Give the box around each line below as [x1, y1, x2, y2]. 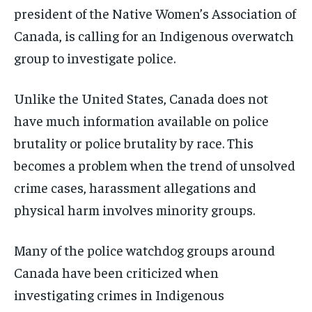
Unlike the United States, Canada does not [14, 88, 268, 107]
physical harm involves [14, 200, 153, 218]
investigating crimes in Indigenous [14, 285, 224, 303]
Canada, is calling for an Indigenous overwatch [14, 26, 294, 44]
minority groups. [153, 200, 255, 218]
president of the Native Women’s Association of [14, 3, 296, 22]
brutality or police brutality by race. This [14, 133, 253, 151]
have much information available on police [14, 111, 269, 129]
